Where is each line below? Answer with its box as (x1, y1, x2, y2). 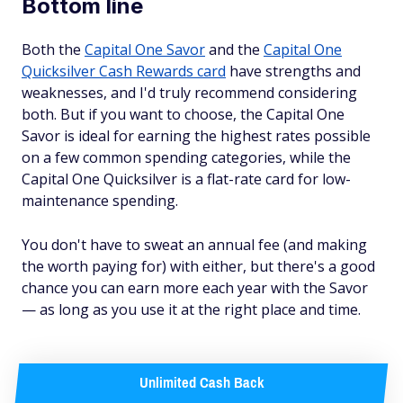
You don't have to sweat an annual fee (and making (22, 235, 367, 255)
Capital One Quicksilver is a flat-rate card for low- (22, 169, 351, 190)
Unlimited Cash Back (139, 369, 264, 398)
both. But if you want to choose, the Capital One (22, 104, 345, 125)
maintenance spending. (22, 191, 178, 211)
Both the (22, 40, 85, 60)
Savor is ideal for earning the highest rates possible (22, 126, 371, 147)
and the (205, 40, 264, 60)
